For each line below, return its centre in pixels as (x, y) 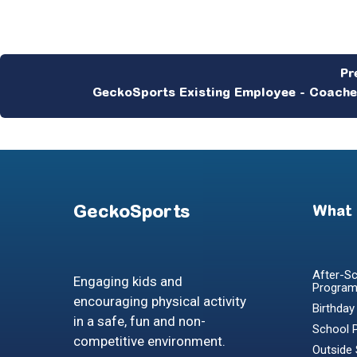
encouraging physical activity (160, 302)
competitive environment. (149, 341)
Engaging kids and (128, 282)
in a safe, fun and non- (139, 322)
